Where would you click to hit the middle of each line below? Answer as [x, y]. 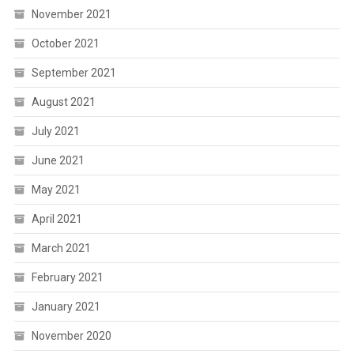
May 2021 [56, 190]
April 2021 [56, 219]
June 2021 [58, 161]
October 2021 [65, 44]
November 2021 [71, 15]
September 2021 [73, 73]
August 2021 [63, 102]
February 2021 [67, 278]
